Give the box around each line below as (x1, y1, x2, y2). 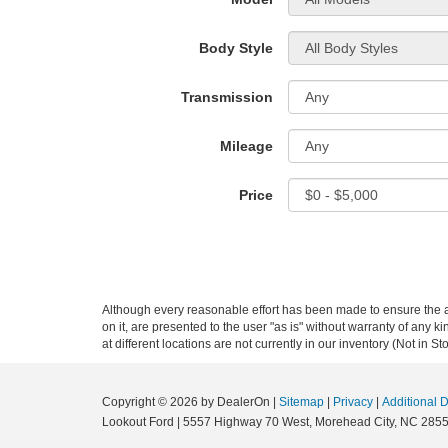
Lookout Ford (102, 415, 174, 429)
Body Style (199, 40, 273, 56)
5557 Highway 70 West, (180, 415, 312, 429)
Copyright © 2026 (102, 395, 201, 409)
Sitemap (279, 395, 324, 409)
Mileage (220, 138, 273, 154)
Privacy (333, 395, 373, 409)
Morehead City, (312, 415, 397, 429)
